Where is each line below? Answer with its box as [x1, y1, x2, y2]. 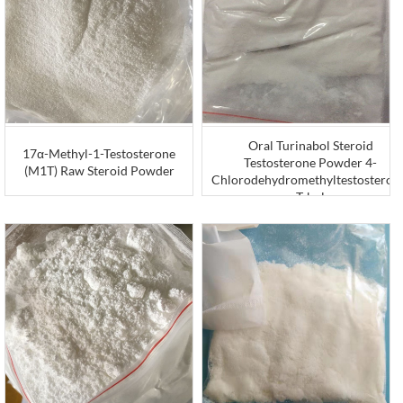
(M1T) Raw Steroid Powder [23, 162, 175, 178]
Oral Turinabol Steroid [247, 137, 373, 153]
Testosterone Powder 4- [244, 154, 378, 170]
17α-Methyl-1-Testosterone [22, 145, 176, 161]
